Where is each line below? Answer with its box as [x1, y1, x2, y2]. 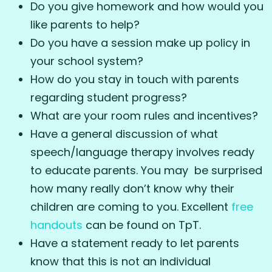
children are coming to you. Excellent [30, 199, 231, 214]
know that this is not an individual [30, 253, 211, 269]
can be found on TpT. [83, 217, 201, 233]
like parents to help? [30, 16, 140, 32]
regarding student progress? [30, 89, 187, 105]
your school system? [30, 53, 143, 69]
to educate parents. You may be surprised [30, 162, 262, 178]
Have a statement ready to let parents [30, 235, 239, 251]
